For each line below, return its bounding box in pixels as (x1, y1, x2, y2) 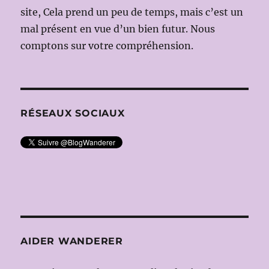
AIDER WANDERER (20, 235, 123, 247)
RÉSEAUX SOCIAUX (20, 107, 125, 119)
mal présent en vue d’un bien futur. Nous (20, 22, 216, 35)
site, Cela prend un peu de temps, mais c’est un (20, 5, 244, 18)
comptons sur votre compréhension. (20, 39, 194, 52)
